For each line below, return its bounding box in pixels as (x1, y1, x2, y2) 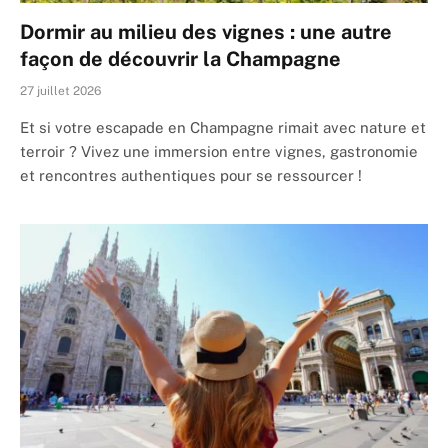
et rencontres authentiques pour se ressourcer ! (20, 166, 362, 184)
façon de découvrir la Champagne (20, 46, 341, 71)
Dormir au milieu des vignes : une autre (20, 19, 392, 44)
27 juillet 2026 (20, 83, 101, 98)
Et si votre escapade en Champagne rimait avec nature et (20, 118, 426, 136)
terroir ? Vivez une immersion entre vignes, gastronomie (20, 142, 418, 160)
